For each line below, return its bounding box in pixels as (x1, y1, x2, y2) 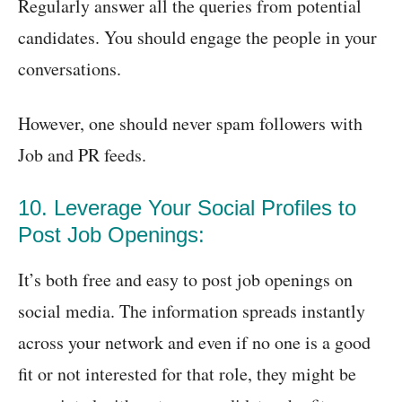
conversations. (18, 57, 121, 82)
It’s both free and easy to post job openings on (18, 267, 353, 293)
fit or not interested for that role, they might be (18, 362, 356, 387)
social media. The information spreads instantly (18, 299, 365, 324)
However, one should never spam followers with (18, 111, 363, 136)
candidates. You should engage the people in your (18, 25, 377, 50)
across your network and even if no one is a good (18, 330, 371, 355)
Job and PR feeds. (18, 143, 146, 168)
